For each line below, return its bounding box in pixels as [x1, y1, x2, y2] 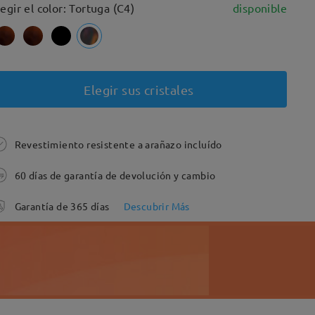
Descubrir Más [123, 200, 190, 212]
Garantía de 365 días [14, 200, 110, 212]
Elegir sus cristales [84, 82, 194, 97]
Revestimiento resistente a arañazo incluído [14, 138, 222, 150]
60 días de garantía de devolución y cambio [14, 169, 216, 181]
